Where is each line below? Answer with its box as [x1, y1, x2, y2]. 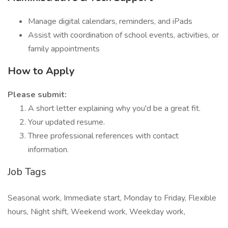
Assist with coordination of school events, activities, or [28, 30, 219, 41]
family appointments [28, 43, 100, 54]
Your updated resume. [28, 117, 105, 128]
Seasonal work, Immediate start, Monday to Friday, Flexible [8, 192, 216, 204]
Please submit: [8, 89, 67, 100]
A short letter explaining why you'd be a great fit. [28, 103, 201, 114]
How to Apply [8, 64, 75, 78]
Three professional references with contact [28, 130, 179, 141]
